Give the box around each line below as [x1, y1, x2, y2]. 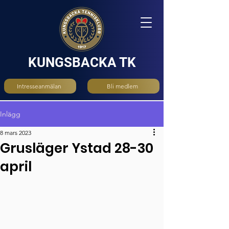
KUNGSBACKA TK [28, 55, 136, 70]
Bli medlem [107, 82, 138, 90]
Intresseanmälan [17, 82, 61, 90]
